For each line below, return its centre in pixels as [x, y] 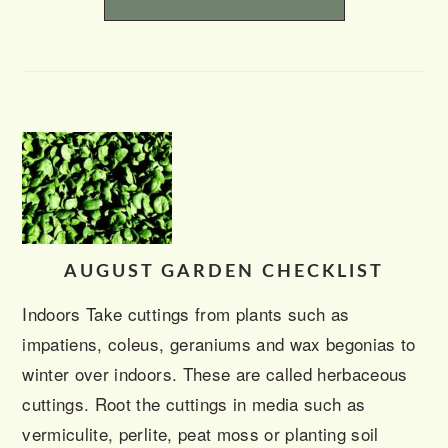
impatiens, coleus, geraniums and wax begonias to [219, 344]
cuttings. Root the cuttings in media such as [194, 404]
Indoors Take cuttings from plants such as [186, 314]
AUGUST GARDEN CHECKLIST [224, 272]
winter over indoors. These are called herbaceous [215, 374]
